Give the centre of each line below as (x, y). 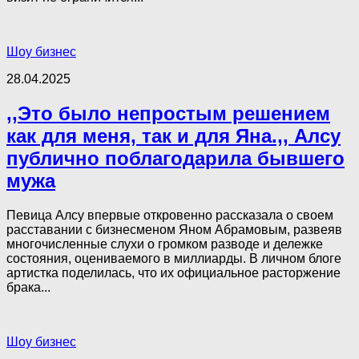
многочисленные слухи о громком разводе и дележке (165, 244)
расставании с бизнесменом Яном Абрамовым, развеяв (174, 230)
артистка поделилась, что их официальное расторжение (173, 273)
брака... (28, 287)
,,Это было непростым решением (168, 114)
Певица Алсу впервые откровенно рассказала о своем (170, 215)
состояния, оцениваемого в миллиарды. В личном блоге (174, 258)
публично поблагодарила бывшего (175, 159)
